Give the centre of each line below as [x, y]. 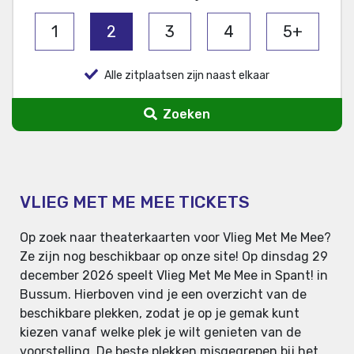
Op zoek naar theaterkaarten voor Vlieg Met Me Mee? [175, 238]
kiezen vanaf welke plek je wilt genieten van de [160, 333]
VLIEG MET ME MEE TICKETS [135, 202]
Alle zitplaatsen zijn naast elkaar [187, 76]
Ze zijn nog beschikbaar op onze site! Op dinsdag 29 [174, 257]
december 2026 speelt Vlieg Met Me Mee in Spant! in [174, 276]
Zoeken [185, 115]
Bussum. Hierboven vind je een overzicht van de [163, 295]
